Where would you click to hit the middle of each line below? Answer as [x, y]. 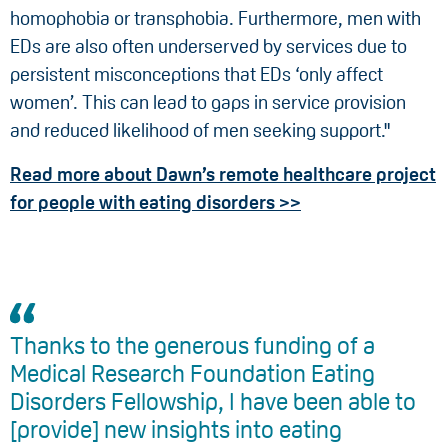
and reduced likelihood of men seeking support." [200, 130]
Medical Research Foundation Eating [192, 373]
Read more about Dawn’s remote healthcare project [223, 174]
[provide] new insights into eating [176, 429]
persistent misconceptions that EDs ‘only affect [196, 74]
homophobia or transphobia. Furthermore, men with [215, 18]
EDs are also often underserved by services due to [208, 46]
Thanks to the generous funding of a [192, 345]
